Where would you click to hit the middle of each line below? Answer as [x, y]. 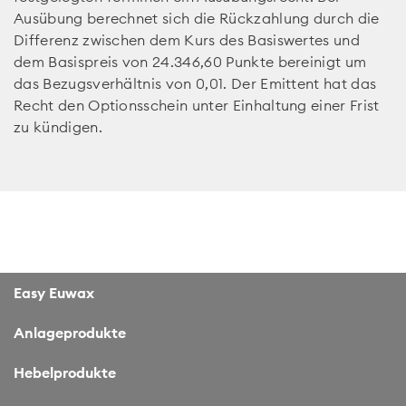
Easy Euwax [54, 292]
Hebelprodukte [65, 372]
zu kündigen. [58, 126]
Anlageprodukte [70, 332]
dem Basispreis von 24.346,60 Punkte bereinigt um [190, 61]
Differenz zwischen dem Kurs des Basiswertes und [187, 39]
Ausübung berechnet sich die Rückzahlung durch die [197, 18]
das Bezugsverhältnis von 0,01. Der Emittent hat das [195, 83]
